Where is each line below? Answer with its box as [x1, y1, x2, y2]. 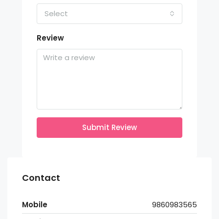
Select [44, 8, 68, 19]
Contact [22, 172, 60, 184]
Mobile [22, 199, 47, 210]
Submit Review [82, 122, 137, 133]
